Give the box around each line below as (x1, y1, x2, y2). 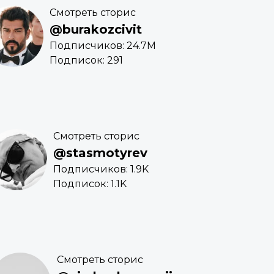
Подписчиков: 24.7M (49, 40, 156, 52)
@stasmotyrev (53, 146, 147, 161)
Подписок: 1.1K (53, 178, 127, 190)
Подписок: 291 (49, 54, 123, 67)
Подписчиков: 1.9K (53, 163, 149, 176)
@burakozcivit (49, 22, 142, 37)
